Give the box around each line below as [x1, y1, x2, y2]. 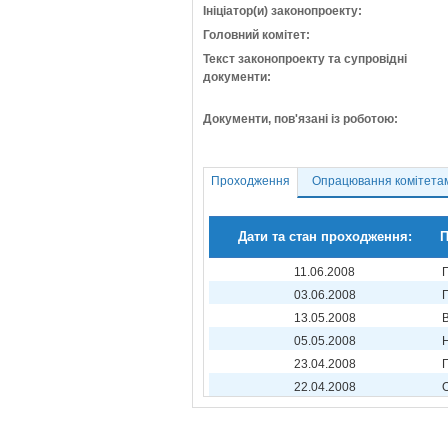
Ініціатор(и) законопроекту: [203, 4, 362, 18]
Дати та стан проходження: [237, 229, 412, 244]
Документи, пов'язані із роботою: [203, 112, 398, 126]
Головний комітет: [203, 28, 310, 42]
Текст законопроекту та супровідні [203, 52, 407, 66]
